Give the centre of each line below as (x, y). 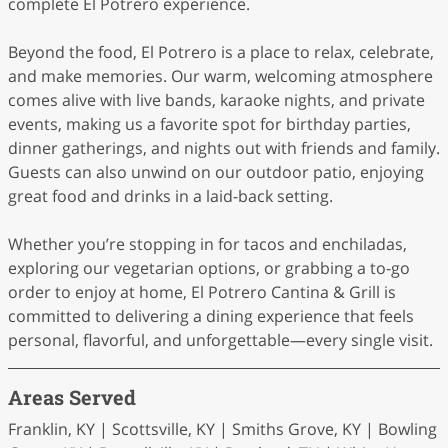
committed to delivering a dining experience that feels (211, 316)
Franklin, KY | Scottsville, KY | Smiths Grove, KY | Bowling (222, 429)
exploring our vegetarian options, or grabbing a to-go (209, 268)
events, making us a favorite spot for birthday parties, (209, 124)
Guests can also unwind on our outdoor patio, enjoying (216, 172)
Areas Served (72, 397)
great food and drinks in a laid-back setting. (170, 196)
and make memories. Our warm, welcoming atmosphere (220, 76)
